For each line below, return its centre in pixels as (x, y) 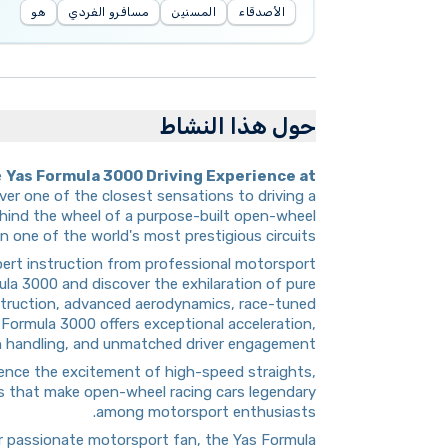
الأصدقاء (261, 12)
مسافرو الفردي (109, 12)
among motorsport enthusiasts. (206, 412)
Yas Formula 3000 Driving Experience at (161, 176)
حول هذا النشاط (238, 126)
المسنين (194, 12)
